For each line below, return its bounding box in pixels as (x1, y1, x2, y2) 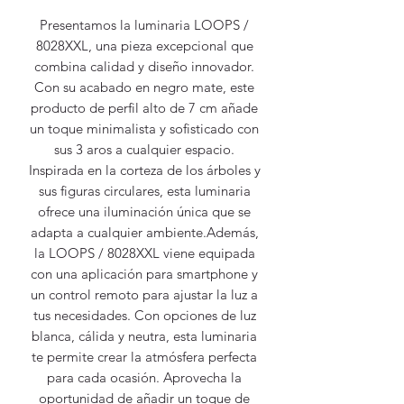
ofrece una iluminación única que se (38, 202, 251, 220)
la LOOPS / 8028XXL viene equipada (33, 243, 255, 262)
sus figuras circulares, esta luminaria (38, 181, 251, 199)
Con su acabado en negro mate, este (34, 78, 254, 96)
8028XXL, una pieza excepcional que (35, 36, 253, 54)
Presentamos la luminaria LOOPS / (40, 15, 249, 33)
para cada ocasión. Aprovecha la (47, 368, 242, 386)
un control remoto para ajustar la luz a (31, 285, 258, 303)
